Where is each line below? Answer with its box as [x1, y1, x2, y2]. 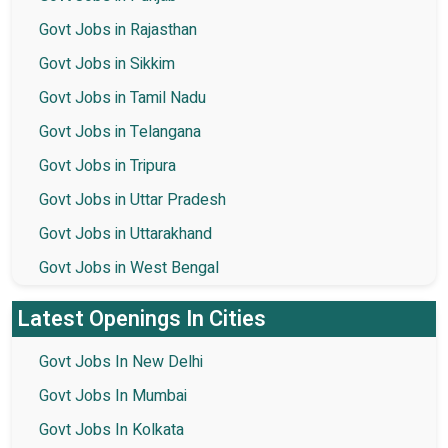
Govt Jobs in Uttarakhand [39, 222, 212, 247]
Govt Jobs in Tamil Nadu [39, 86, 206, 111]
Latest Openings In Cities [17, 303, 266, 336]
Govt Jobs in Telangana [39, 120, 201, 145]
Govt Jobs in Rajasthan [39, 18, 197, 43]
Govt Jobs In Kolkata [39, 418, 184, 443]
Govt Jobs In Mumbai [39, 384, 187, 409]
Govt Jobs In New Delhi [39, 350, 203, 375]
